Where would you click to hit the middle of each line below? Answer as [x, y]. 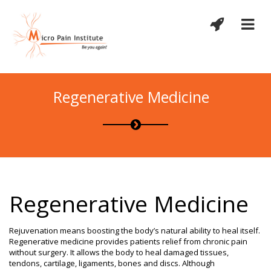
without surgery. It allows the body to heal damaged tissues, [119, 253]
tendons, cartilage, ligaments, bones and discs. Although [112, 263]
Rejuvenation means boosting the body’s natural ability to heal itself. [135, 231]
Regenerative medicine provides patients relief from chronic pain [128, 242]
